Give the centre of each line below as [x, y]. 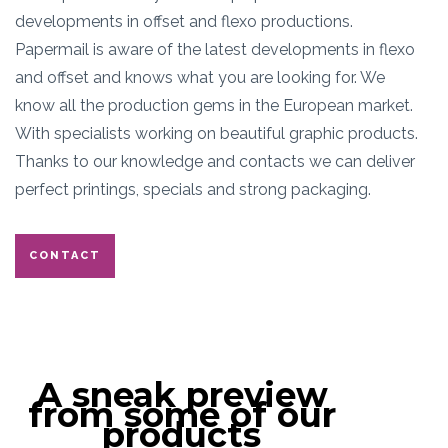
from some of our [181, 415]
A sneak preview [181, 395]
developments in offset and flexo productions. [184, 21]
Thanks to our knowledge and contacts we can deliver [215, 161]
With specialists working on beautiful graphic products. [216, 133]
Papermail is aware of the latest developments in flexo [215, 49]
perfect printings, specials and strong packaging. [193, 189]
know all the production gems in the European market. [214, 105]
